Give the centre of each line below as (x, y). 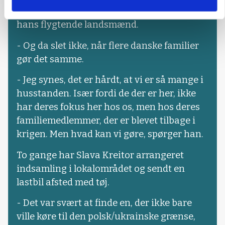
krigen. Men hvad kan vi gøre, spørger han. (110, 134)
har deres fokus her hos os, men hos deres (108, 107)
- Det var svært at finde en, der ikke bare (104, 203)
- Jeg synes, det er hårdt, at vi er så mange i (110, 80)
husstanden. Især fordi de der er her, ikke (106, 94)
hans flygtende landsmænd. (78, 25)
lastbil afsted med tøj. (63, 182)
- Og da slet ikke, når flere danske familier (108, 45)
